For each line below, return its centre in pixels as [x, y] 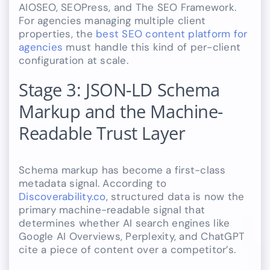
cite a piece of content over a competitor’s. [127, 250]
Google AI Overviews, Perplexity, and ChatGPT [132, 237]
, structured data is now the [175, 197]
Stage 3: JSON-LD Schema [119, 90]
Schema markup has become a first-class [122, 170]
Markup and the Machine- [121, 112]
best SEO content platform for [172, 34]
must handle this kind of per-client [152, 47]
